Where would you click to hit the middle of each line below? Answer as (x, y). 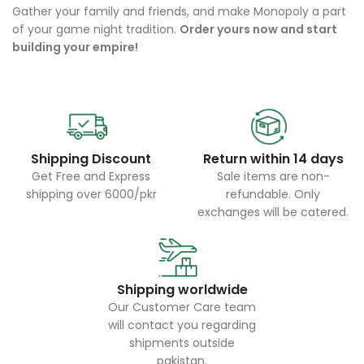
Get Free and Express (91, 176)
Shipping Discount (91, 158)
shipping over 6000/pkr (91, 194)
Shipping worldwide (182, 289)
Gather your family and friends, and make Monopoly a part (179, 11)
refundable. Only (273, 194)
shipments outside (182, 342)
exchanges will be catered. (273, 212)
